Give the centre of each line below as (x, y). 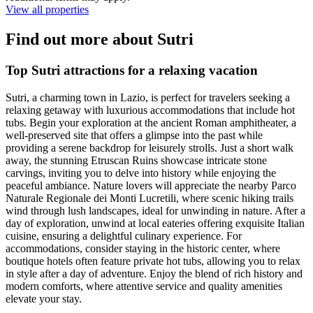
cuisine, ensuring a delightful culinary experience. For (124, 235)
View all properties (47, 10)
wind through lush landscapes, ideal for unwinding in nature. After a (155, 210)
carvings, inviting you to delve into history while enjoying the (141, 173)
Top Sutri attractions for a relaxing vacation (132, 70)
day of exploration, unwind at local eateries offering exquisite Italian (155, 223)
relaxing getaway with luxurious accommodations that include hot (150, 110)
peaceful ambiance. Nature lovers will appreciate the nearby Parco (151, 185)
